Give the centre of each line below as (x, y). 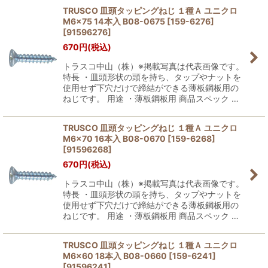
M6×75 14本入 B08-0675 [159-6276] (138, 21)
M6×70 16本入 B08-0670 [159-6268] (139, 138)
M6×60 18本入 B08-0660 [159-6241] (139, 256)
